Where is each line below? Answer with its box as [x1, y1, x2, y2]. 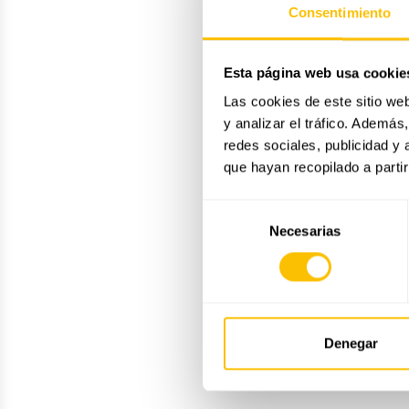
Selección [202, 201, 261, 217]
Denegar [324, 335, 378, 351]
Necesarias [269, 223, 341, 239]
